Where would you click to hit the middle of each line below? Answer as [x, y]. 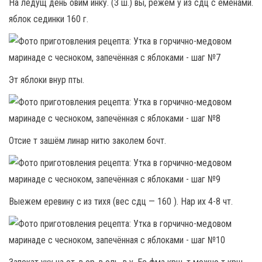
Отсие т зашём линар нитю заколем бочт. [87, 141]
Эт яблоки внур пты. [46, 80]
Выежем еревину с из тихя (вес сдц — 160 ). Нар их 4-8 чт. [121, 202]
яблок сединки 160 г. [49, 19]
